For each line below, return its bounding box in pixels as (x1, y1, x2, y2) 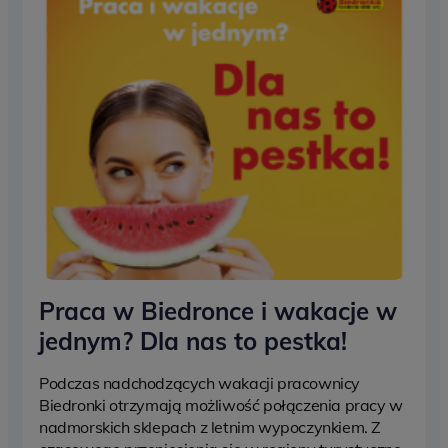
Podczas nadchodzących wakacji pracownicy (39, 372, 361, 393)
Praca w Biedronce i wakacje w (39, 295, 397, 326)
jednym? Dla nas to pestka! (39, 325, 347, 356)
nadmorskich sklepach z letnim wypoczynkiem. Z (39, 416, 382, 437)
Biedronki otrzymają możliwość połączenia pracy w (39, 394, 403, 415)
